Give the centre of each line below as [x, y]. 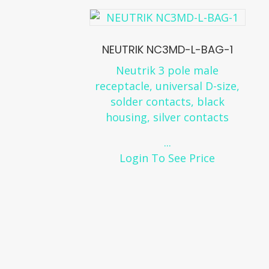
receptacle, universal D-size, [168, 86]
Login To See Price [168, 158]
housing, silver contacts [168, 117]
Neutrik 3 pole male [168, 71]
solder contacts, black [167, 102]
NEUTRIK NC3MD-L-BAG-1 [167, 50]
